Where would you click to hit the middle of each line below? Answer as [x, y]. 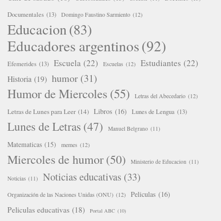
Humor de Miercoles [57, 94]
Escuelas [113, 64]
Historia [19, 79]
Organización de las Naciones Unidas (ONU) [60, 195]
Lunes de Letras [44, 127]
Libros [103, 111]
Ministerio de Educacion [159, 162]
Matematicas [25, 145]
